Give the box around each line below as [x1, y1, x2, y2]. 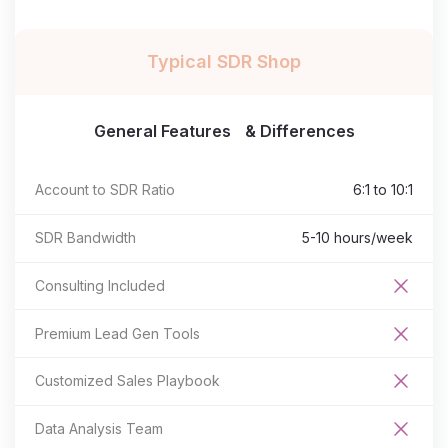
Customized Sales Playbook [35, 372, 220, 390]
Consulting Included [35, 276, 165, 294]
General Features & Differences [93, 121, 355, 141]
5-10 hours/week [302, 229, 413, 247]
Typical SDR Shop [147, 51, 301, 72]
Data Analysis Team [35, 420, 163, 438]
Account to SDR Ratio [35, 181, 175, 199]
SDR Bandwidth [35, 229, 136, 247]
